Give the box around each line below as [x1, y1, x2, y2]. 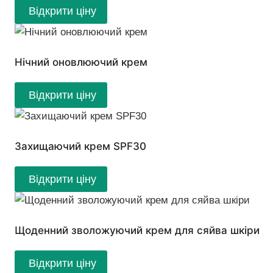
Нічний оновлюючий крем [15, 55, 147, 68]
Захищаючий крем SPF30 [15, 140, 146, 153]
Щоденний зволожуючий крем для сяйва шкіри [15, 224, 260, 237]
